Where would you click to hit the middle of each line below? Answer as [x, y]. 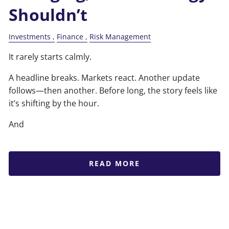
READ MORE [114, 164]
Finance [70, 37]
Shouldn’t [48, 15]
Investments [30, 37]
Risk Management [120, 37]
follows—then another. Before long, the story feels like [113, 91]
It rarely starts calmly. [50, 57]
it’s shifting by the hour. [54, 104]
